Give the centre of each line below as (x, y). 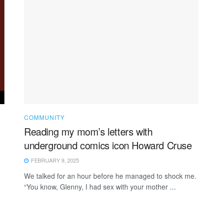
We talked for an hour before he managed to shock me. (111, 176)
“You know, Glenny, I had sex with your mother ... (100, 187)
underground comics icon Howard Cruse (108, 145)
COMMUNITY (44, 117)
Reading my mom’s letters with (88, 132)
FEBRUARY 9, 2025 (54, 160)
